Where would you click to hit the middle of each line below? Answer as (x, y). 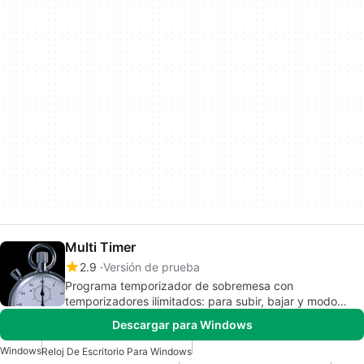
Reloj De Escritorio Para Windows (117, 352)
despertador (98, 317)
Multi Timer (100, 247)
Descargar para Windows (182, 325)
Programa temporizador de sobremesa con (179, 286)
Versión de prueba (152, 267)
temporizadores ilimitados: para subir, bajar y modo (201, 301)
